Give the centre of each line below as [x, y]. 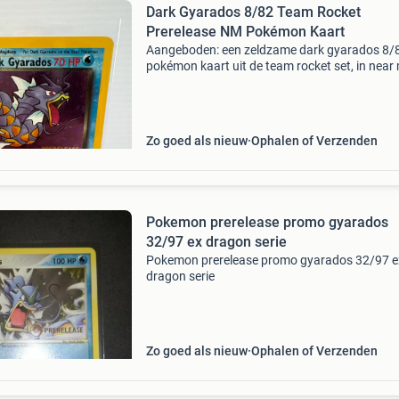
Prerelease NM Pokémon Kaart [245, 32]
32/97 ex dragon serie [216, 242]
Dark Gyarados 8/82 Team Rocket [253, 12]
